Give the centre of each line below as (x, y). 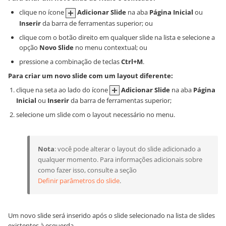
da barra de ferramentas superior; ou (97, 23)
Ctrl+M (132, 61)
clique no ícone (42, 12)
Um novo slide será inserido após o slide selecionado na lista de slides (111, 216)
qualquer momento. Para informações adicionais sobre (120, 160)
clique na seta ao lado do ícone (63, 90)
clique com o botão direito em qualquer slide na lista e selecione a (117, 37)
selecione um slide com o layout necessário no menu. (96, 115)
